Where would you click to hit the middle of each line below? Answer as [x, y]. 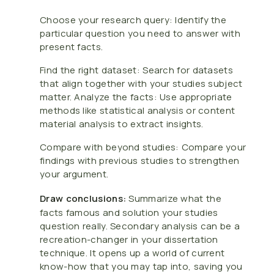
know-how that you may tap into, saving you [141, 266]
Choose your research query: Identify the [133, 20]
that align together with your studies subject [141, 83]
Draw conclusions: [83, 198]
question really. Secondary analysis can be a [140, 226]
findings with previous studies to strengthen [140, 160]
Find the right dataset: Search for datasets [136, 70]
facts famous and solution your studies [129, 212]
